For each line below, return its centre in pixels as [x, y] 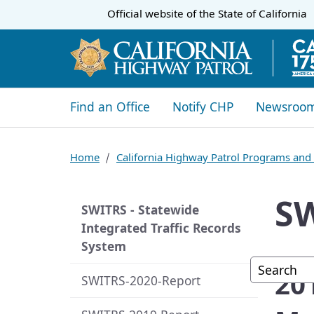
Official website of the [161, 13]
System [104, 246]
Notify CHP [203, 107]
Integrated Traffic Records [161, 227]
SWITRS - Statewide [140, 209]
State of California [261, 13]
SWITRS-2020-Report [141, 280]
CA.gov [91, 13]
